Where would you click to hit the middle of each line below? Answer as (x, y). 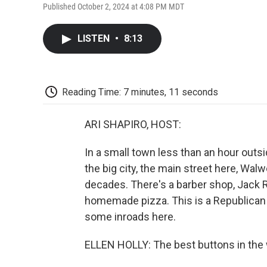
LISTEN (95, 38)
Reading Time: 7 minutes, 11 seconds (140, 92)
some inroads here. (130, 217)
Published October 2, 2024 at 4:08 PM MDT (114, 6)
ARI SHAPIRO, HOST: (133, 125)
